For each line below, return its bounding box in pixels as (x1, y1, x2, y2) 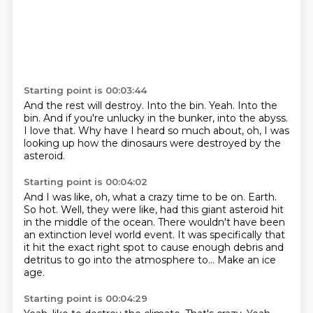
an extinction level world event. (23, 228, 177, 241)
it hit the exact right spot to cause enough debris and (23, 241, 284, 254)
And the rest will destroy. (23, 99, 147, 112)
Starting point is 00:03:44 (23, 85, 147, 96)
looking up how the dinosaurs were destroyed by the (23, 137, 281, 150)
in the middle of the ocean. (23, 216, 158, 228)
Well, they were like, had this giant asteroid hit (60, 203, 284, 216)
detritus (23, 254, 64, 266)
